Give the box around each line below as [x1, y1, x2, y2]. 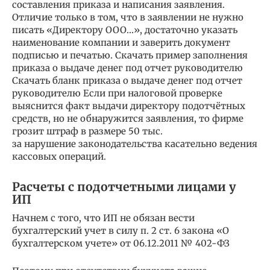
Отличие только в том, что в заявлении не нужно [12, 11, 243, 24]
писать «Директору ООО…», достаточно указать [12, 24, 237, 36]
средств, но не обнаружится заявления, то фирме [12, 113, 243, 125]
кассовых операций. [12, 151, 106, 163]
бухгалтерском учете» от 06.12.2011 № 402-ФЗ [12, 237, 230, 250]
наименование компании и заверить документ [12, 37, 230, 49]
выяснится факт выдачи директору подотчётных [12, 100, 245, 112]
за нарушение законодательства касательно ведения [12, 138, 257, 150]
